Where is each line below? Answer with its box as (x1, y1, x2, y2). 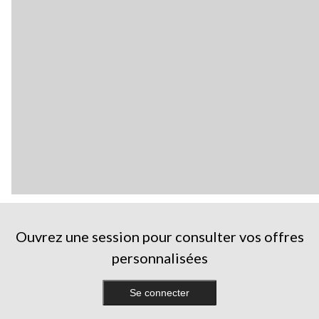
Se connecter (130, 286, 189, 298)
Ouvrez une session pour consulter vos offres (15, 227, 304, 245)
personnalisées (111, 249, 208, 266)
